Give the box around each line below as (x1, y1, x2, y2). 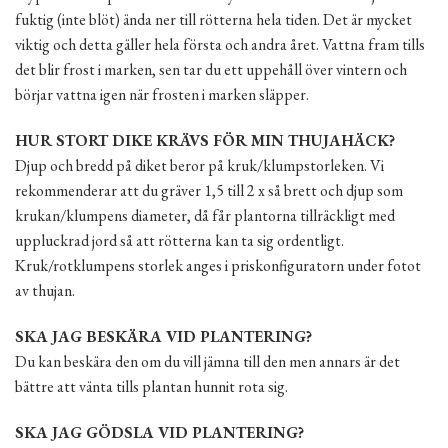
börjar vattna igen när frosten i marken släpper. (15, 84, 309, 106)
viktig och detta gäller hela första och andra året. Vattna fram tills (15, 34, 425, 56)
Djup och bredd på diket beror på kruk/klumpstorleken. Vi (15, 155, 384, 177)
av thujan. (15, 280, 75, 302)
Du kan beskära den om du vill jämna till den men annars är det (15, 351, 400, 372)
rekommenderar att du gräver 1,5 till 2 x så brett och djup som (15, 180, 403, 202)
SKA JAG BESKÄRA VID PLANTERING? (15, 326, 312, 347)
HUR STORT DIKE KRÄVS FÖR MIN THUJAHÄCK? (15, 130, 395, 152)
